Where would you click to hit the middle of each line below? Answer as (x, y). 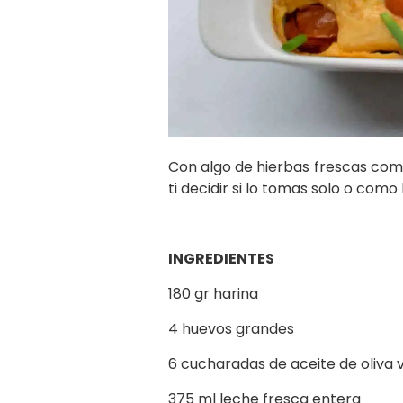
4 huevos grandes (231, 329)
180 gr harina (213, 294)
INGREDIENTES (221, 259)
